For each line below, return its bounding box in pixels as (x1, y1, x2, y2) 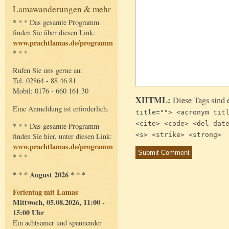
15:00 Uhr (13, 207, 44, 218)
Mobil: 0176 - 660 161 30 (13, 86, 88, 96)
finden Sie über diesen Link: (13, 27, 95, 37)
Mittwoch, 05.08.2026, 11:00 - (13, 196, 105, 208)
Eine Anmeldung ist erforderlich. (13, 103, 109, 113)
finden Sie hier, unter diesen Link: (13, 131, 112, 142)
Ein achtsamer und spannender (13, 217, 102, 227)
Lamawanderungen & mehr (13, 3, 111, 15)
